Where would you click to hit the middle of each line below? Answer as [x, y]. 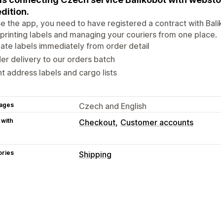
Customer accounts [157, 122]
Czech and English [113, 106]
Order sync [199, 204]
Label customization [175, 192]
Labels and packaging [119, 177]
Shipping [95, 154]
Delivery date [148, 204]
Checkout [97, 122]
